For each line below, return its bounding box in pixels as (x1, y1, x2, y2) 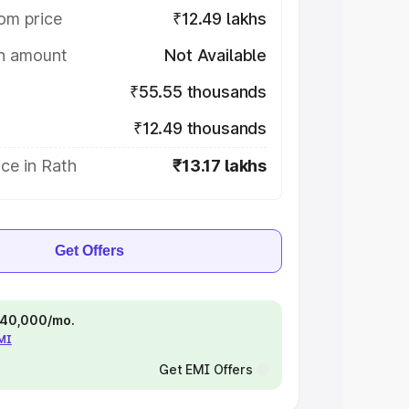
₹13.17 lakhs (173, 156, 267, 175)
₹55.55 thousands (129, 82, 267, 101)
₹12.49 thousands (132, 119, 267, 138)
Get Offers (55, 243, 124, 258)
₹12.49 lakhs (173, 9, 267, 28)
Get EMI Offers (158, 362, 253, 377)
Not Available (164, 46, 267, 65)
